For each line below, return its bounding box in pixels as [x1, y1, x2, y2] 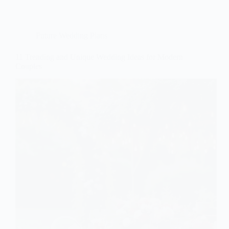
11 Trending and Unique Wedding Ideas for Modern [15, 53, 183, 62]
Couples [15, 62, 42, 71]
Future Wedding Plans [36, 31, 107, 40]
